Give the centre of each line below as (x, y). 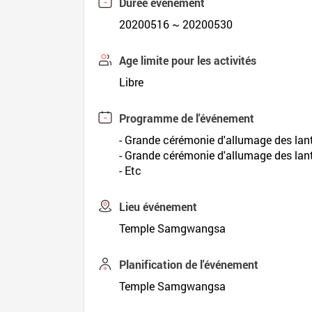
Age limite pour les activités (188, 60)
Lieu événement (158, 206)
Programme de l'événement (187, 118)
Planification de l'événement (189, 264)
